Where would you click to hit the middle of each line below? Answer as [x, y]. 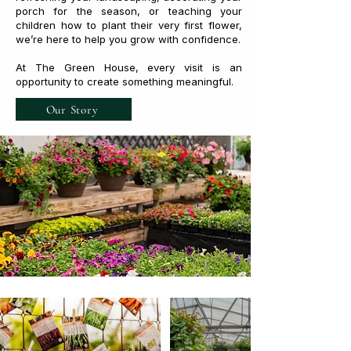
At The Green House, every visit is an [129, 67]
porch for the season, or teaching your [129, 11]
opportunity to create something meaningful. [125, 81]
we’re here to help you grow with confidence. [128, 39]
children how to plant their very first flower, [129, 25]
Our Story [72, 109]
